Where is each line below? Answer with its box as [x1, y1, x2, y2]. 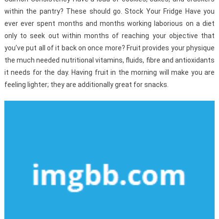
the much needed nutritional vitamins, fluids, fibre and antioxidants [4, 56, 215, 65]
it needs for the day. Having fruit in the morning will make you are [4, 68, 215, 77]
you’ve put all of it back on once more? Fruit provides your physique [4, 44, 215, 52]
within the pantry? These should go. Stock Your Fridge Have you [4, 7, 215, 16]
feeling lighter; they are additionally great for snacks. [4, 81, 169, 89]
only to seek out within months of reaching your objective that [4, 32, 215, 40]
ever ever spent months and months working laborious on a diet [4, 20, 215, 28]
